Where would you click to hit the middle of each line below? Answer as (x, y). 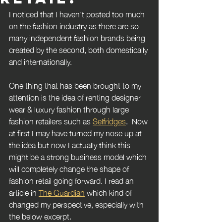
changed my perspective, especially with (77, 204)
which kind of (109, 192)
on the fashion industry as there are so (75, 25)
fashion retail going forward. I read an (72, 180)
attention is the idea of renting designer (76, 97)
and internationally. (41, 61)
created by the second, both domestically (79, 49)
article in (24, 192)
